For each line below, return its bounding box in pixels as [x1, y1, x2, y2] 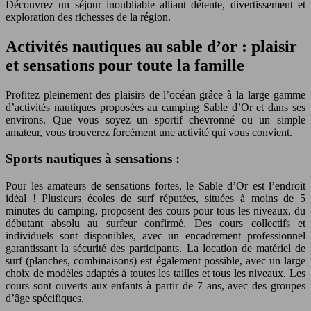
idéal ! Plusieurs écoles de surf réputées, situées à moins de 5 [6, 192, 305, 205]
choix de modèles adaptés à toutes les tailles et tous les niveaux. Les [6, 267, 305, 280]
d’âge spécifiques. [6, 292, 84, 305]
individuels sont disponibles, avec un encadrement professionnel [6, 230, 305, 242]
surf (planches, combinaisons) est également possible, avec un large [6, 255, 305, 267]
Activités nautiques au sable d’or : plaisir [6, 37, 297, 56]
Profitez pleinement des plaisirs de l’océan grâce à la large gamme [6, 88, 305, 101]
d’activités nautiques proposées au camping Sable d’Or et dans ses [6, 101, 305, 113]
